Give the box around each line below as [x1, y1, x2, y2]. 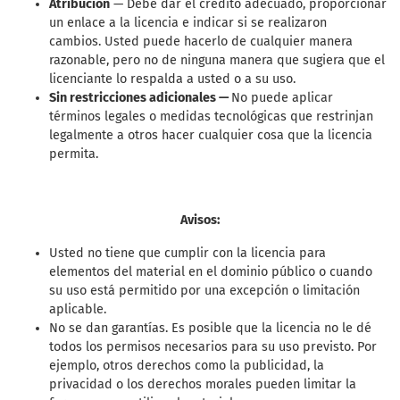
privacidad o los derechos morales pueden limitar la [49, 377, 356, 393]
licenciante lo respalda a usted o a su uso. [49, 71, 296, 87]
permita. [49, 146, 98, 162]
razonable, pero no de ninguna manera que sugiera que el [49, 53, 385, 69]
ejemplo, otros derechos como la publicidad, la [49, 358, 324, 374]
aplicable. [49, 302, 106, 318]
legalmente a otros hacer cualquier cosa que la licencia [49, 128, 372, 144]
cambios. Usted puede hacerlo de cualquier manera [49, 34, 353, 50]
